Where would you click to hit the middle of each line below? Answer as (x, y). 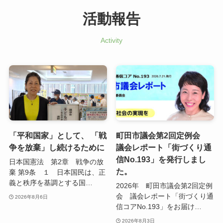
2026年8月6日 (32, 197)
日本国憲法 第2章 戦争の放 (56, 162)
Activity (111, 40)
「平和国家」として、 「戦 (57, 136)
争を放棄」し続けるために (56, 148)
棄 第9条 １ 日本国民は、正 (57, 172)
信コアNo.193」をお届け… (159, 207)
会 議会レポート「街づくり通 (165, 196)
